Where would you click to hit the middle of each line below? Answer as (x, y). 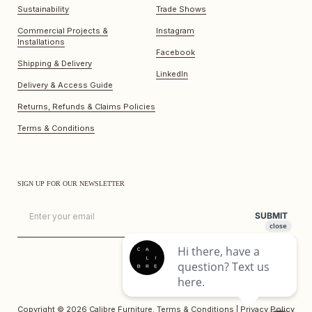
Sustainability (43, 9)
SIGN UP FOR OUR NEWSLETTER (71, 184)
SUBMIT (271, 216)
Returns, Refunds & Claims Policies (86, 107)
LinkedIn (172, 74)
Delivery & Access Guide (65, 85)
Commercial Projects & (63, 31)
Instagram (175, 31)
